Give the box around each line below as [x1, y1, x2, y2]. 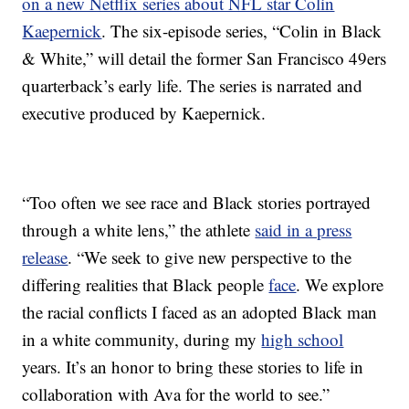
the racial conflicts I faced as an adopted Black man [22, 300, 378, 324]
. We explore [296, 273, 384, 297]
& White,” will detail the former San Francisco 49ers [22, 47, 387, 70]
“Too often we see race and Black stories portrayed [22, 191, 372, 215]
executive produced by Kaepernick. [22, 101, 267, 125]
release [22, 246, 68, 269]
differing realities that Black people [22, 273, 269, 297]
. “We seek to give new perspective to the [68, 246, 352, 269]
